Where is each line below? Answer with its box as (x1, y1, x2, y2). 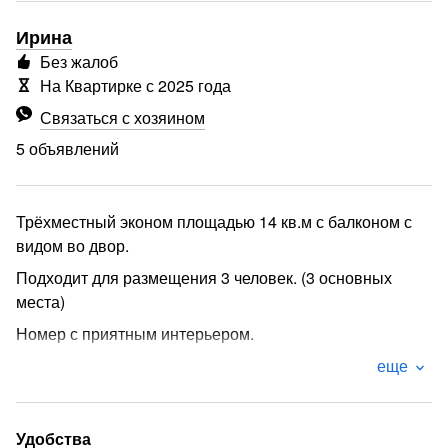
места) (16, 290, 65, 313)
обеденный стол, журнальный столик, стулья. (16, 410, 352, 433)
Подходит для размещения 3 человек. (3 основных (16, 266, 392, 289)
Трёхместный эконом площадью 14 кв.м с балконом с (16, 210, 412, 233)
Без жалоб (40, 50, 118, 73)
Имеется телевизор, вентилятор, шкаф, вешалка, (16, 386, 381, 409)
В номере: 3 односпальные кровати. (16, 354, 284, 377)
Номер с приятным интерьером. (16, 322, 254, 345)
